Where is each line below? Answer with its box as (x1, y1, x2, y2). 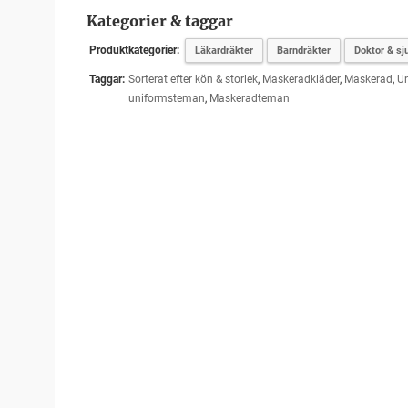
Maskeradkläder (261, 73, 340, 86)
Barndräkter (276, 45, 331, 56)
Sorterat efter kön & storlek (127, 73, 258, 86)
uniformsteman (127, 92, 205, 105)
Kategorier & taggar (86, 12, 233, 30)
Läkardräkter (194, 45, 253, 56)
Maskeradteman (209, 92, 290, 105)
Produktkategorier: (88, 44, 179, 56)
